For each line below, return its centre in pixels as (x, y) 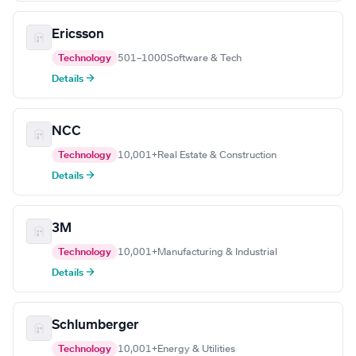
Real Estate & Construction (217, 155)
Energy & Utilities (196, 349)
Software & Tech (204, 58)
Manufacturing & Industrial (217, 252)
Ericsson (78, 35)
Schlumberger (95, 325)
